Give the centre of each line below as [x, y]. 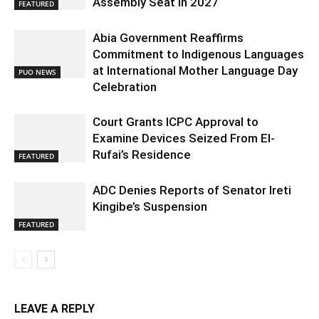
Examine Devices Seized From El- [184, 138]
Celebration [125, 87]
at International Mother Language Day [195, 70]
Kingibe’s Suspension [150, 206]
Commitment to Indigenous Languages [198, 54]
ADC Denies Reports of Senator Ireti [192, 190]
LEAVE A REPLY [54, 308]
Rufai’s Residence [142, 154]
